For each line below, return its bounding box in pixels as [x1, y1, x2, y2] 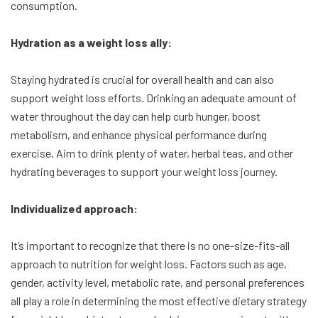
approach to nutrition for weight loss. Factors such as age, [11, 257, 287, 271]
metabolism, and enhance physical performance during [11, 128, 267, 142]
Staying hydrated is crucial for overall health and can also [11, 72, 274, 87]
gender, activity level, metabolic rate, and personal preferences [11, 275, 305, 290]
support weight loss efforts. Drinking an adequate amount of [11, 91, 297, 105]
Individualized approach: [11, 202, 138, 216]
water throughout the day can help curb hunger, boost [11, 109, 261, 124]
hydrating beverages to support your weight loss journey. [11, 165, 278, 179]
